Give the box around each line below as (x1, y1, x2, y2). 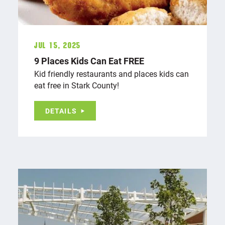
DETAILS (45, 105, 77, 116)
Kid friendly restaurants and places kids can (34, 68, 189, 79)
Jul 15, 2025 (34, 40, 80, 51)
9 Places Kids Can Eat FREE (34, 54, 144, 67)
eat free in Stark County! (34, 79, 119, 90)
